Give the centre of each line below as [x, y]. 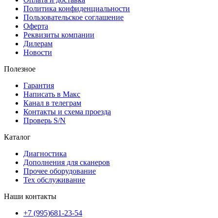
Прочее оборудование [60, 171]
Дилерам [38, 43]
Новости [38, 52]
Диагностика [45, 153]
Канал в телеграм [52, 103]
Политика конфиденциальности [77, 8]
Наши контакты [30, 196]
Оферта [36, 26]
